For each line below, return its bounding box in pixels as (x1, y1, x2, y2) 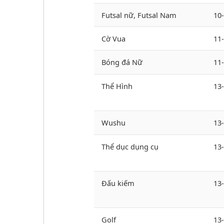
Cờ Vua (101, 33, 125, 44)
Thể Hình (101, 81, 132, 91)
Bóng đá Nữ (101, 57, 142, 67)
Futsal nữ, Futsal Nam (101, 10, 176, 20)
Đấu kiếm (101, 178, 134, 188)
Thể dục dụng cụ (101, 141, 158, 152)
